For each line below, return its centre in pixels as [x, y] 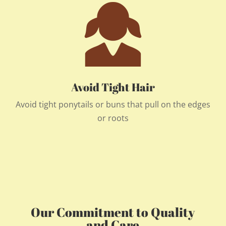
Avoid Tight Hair [113, 87]
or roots [113, 118]
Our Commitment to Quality [113, 212]
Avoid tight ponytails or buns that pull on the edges [113, 104]
